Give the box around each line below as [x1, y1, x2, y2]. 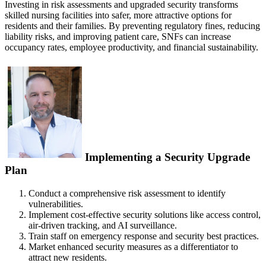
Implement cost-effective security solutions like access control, [28, 210, 261, 220]
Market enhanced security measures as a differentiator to [28, 242, 238, 252]
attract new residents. [28, 252, 107, 263]
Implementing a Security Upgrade [85, 151, 250, 164]
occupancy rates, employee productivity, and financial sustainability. [5, 42, 258, 52]
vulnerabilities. [28, 199, 83, 210]
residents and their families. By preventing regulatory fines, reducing [5, 20, 260, 31]
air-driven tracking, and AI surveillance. [28, 220, 177, 231]
